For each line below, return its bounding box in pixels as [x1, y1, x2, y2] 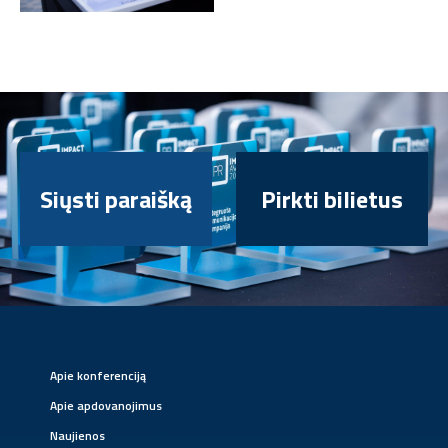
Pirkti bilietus [261, 181, 403, 217]
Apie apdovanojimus [50, 396, 162, 415]
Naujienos [50, 426, 105, 445]
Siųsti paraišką [40, 181, 192, 217]
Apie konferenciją [50, 366, 146, 385]
